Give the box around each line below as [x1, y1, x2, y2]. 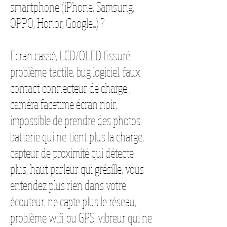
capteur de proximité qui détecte [10, 144, 134, 161]
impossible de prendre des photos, [10, 112, 142, 129]
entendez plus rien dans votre [10, 177, 126, 194]
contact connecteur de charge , [10, 80, 131, 96]
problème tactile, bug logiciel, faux [10, 63, 140, 80]
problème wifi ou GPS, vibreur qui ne [10, 209, 152, 226]
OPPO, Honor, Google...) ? [10, 15, 105, 31]
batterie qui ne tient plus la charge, [10, 128, 144, 145]
